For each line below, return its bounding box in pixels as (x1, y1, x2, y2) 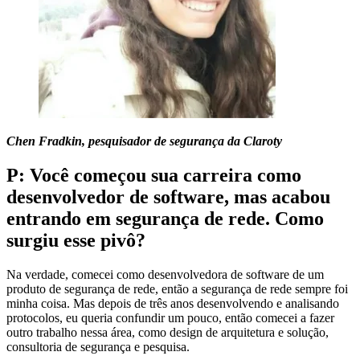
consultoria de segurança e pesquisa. (6, 339, 190, 354)
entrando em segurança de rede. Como (6, 208, 324, 230)
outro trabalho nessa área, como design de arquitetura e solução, (6, 325, 329, 339)
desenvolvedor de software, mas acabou (6, 186, 330, 208)
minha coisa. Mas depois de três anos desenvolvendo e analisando (6, 296, 339, 310)
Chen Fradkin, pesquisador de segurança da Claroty (6, 134, 282, 149)
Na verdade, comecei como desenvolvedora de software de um (6, 267, 324, 281)
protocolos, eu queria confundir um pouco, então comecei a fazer (6, 310, 334, 325)
